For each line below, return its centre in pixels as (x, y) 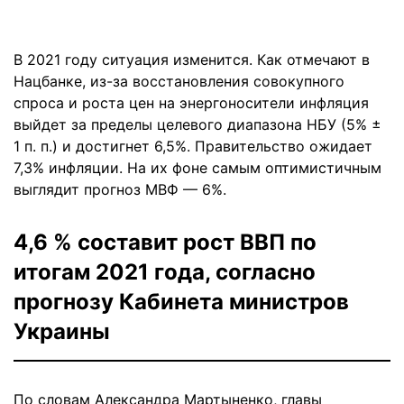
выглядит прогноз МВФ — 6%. (120, 189)
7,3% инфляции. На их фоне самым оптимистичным (197, 167)
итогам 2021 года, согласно (165, 271)
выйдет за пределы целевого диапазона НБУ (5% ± (197, 124)
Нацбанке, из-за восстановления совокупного (179, 81)
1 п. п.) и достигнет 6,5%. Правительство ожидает (193, 146)
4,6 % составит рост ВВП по (165, 242)
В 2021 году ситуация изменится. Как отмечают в (192, 59)
